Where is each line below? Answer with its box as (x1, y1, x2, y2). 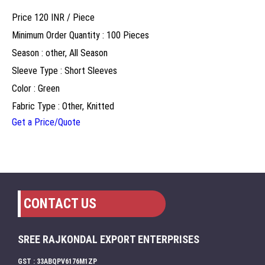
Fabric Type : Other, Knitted (12, 100, 114, 112)
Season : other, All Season (12, 47, 108, 59)
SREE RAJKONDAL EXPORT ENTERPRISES (18, 232, 199, 245)
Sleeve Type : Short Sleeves (12, 64, 117, 76)
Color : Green (12, 82, 60, 94)
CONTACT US (24, 195, 96, 212)
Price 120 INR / (12, 11, 73, 23)
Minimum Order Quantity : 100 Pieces (12, 29, 149, 41)
